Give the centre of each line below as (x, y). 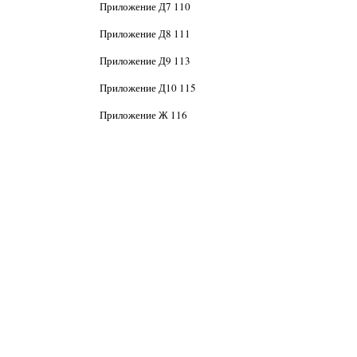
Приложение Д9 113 (145, 61)
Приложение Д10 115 (147, 88)
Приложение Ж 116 (143, 115)
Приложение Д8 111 (145, 33)
